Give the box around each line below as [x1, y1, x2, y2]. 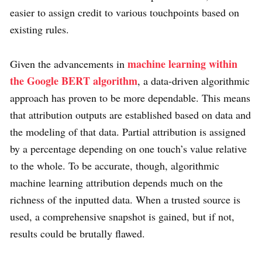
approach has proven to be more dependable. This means [10, 91, 250, 105]
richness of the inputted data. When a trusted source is [10, 192, 240, 207]
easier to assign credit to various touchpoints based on [10, 5, 239, 20]
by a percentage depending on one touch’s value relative [10, 142, 247, 156]
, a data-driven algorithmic [137, 74, 250, 88]
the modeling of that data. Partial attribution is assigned [10, 125, 246, 139]
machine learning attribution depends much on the [10, 175, 223, 190]
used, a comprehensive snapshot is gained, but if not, [10, 209, 235, 224]
